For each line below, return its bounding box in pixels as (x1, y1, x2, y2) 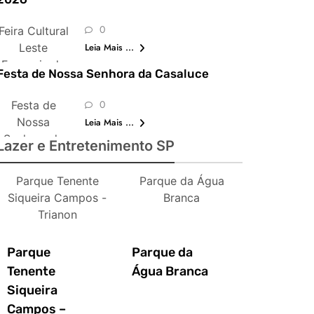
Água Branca (131, 264, 208, 280)
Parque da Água (139, 173, 224, 188)
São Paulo (6, 74, 60, 88)
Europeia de (1, 57, 66, 71)
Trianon (37, 207, 77, 221)
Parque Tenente (15, 173, 99, 188)
